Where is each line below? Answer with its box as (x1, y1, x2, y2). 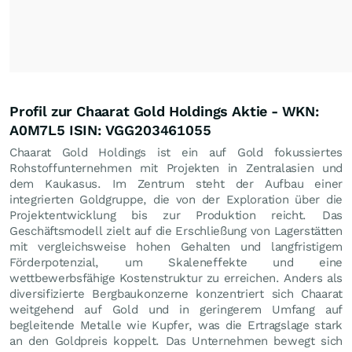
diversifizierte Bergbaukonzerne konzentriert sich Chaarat (9, 286, 343, 301)
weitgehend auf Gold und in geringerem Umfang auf (9, 302, 343, 317)
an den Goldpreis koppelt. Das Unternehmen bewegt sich (9, 333, 343, 348)
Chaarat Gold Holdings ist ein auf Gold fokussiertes (9, 145, 343, 159)
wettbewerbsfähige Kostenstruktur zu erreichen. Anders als (9, 270, 343, 285)
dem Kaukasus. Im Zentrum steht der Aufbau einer (9, 176, 343, 191)
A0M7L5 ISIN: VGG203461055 (9, 121, 211, 138)
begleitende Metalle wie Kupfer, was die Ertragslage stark (9, 317, 343, 332)
